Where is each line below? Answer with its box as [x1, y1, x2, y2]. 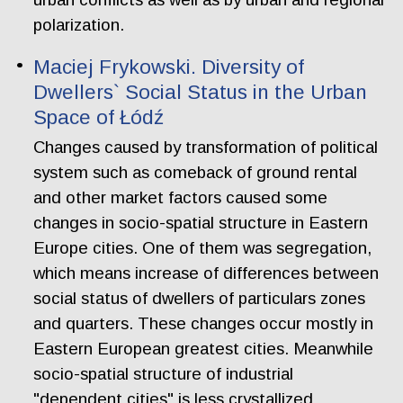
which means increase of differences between [33, 264, 380, 283]
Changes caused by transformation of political [33, 138, 379, 157]
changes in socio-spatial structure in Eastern [33, 213, 369, 233]
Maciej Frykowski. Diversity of [33, 55, 305, 78]
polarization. [33, 14, 125, 34]
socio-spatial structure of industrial [33, 364, 294, 384]
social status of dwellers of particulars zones [33, 289, 366, 309]
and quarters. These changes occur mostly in [33, 314, 374, 334]
